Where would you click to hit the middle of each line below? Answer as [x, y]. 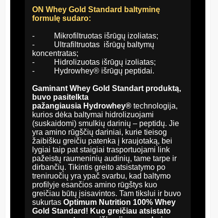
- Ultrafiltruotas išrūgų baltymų [93, 44]
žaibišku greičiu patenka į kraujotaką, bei [102, 141]
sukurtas [48, 202]
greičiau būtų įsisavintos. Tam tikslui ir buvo [107, 193]
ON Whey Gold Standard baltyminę [96, 9]
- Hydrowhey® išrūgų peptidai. [93, 71]
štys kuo [143, 184]
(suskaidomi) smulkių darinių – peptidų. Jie [106, 123]
